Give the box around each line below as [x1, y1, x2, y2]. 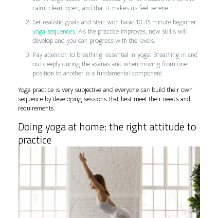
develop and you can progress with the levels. [32, 36, 155, 45]
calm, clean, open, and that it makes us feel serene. [32, 3, 169, 12]
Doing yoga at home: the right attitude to [18, 118, 196, 134]
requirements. [18, 104, 55, 112]
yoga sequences [32, 27, 75, 36]
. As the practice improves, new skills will [74, 27, 187, 36]
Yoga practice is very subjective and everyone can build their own [18, 85, 193, 94]
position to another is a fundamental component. [32, 69, 163, 77]
